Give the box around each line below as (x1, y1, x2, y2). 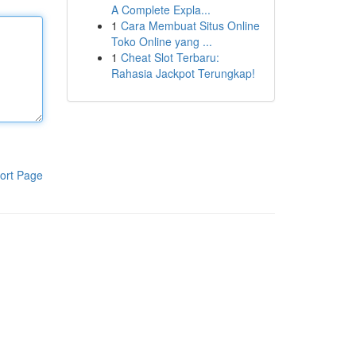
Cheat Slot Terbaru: (120, 49, 219, 65)
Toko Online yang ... (110, 33, 212, 49)
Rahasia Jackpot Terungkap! (110, 65, 255, 81)
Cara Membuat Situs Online (120, 17, 260, 33)
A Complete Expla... (110, 2, 211, 17)
